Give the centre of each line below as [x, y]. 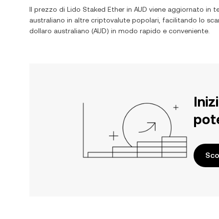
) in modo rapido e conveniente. [158, 31]
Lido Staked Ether [96, 9]
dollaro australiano [59, 31]
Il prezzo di [48, 9]
